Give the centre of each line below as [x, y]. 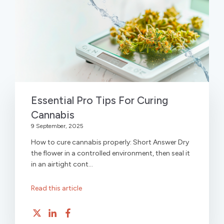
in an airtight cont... [62, 164]
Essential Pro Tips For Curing [99, 100]
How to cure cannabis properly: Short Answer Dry [110, 142]
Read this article [56, 188]
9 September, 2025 [57, 126]
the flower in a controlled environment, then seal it [110, 153]
